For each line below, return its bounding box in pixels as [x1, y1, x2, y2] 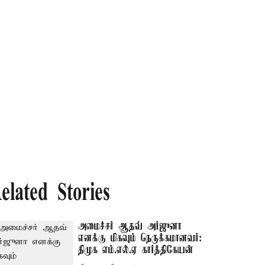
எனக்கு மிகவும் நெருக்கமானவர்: [78, 232, 202, 244]
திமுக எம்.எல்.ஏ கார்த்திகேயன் [78, 244, 194, 256]
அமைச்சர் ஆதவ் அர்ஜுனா [78, 221, 182, 232]
